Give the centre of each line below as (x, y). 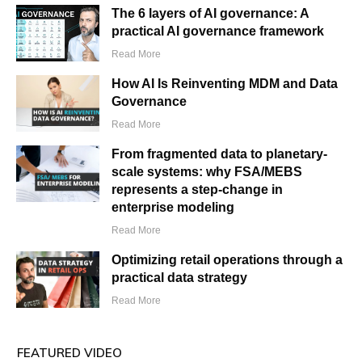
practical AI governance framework (218, 32)
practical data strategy (180, 278)
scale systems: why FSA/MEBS (207, 172)
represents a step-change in (198, 190)
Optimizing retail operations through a (227, 260)
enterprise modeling (173, 208)
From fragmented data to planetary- (220, 154)
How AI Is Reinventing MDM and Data (225, 84)
